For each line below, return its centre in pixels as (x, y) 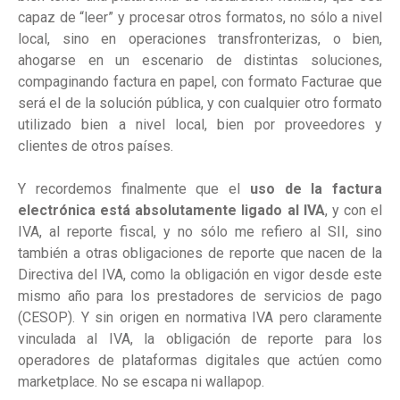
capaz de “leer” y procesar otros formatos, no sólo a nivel (200, 18)
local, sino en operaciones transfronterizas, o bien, (200, 39)
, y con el (353, 211)
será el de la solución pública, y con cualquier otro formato (200, 104)
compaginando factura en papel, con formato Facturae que (200, 82)
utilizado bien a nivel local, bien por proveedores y (200, 125)
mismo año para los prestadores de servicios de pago (200, 296)
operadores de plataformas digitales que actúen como (200, 361)
